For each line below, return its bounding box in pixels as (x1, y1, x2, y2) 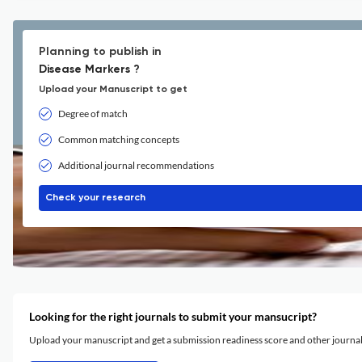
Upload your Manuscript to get (39, 85, 187, 95)
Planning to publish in (39, 46, 162, 57)
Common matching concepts (58, 133, 179, 145)
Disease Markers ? (39, 64, 140, 75)
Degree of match (58, 107, 128, 120)
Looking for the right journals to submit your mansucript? (29, 309, 317, 323)
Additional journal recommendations (58, 159, 214, 171)
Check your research (45, 193, 145, 203)
